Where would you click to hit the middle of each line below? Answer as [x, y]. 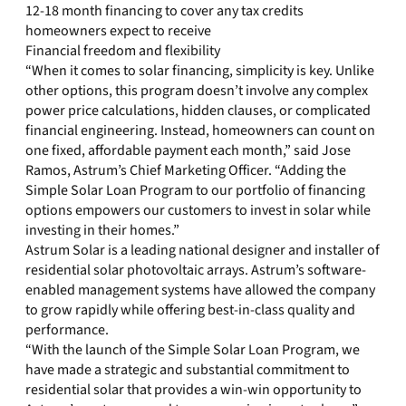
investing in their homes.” [102, 230]
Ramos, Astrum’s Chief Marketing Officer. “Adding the [186, 170]
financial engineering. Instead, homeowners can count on [200, 130]
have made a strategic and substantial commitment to [188, 370]
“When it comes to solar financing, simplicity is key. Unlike [200, 71]
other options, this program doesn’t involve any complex [197, 91]
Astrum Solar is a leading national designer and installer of [203, 250]
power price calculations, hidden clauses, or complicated [198, 111]
